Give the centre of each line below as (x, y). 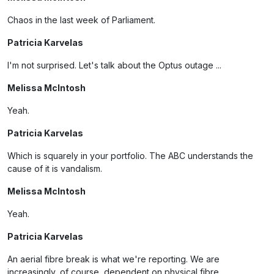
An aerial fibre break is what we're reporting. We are (113, 259)
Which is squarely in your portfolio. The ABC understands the (130, 156)
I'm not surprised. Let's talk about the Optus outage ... (114, 65)
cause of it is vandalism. (55, 168)
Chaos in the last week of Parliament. (81, 20)
